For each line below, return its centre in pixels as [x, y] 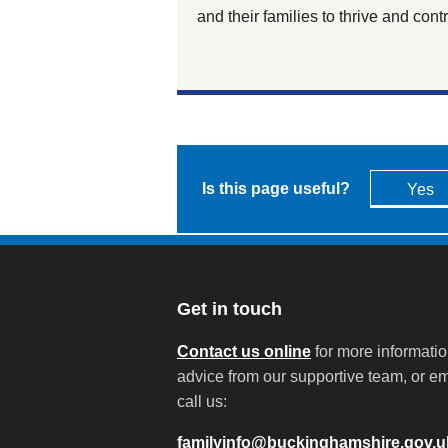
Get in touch [229, 308]
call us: [202, 401]
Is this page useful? [276, 189]
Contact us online [244, 351]
